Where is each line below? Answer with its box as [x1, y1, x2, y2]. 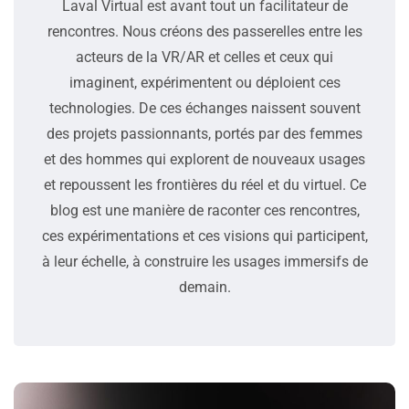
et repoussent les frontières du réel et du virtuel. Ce [43, 175, 366, 194]
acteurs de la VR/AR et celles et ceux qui [76, 47, 333, 66]
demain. [178, 278, 231, 296]
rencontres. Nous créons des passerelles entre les [47, 22, 362, 40]
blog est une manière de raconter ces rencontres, [49, 201, 360, 219]
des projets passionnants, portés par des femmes [47, 124, 362, 142]
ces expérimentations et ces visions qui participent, [41, 226, 368, 245]
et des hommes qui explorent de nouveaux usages [44, 150, 365, 168]
